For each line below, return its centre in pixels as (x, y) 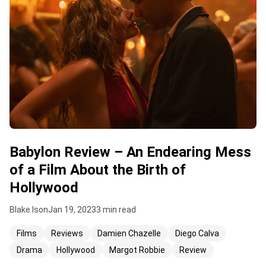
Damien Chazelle (129, 233)
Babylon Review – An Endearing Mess (130, 152)
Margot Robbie (137, 250)
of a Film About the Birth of (98, 170)
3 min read (116, 209)
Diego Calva (197, 233)
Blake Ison (29, 209)
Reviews (67, 233)
